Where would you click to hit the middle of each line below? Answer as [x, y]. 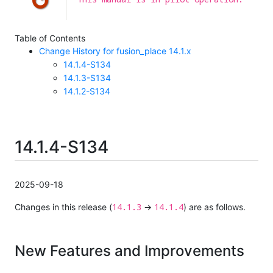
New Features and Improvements [129, 251]
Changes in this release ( [63, 207]
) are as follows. [214, 207]
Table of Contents [50, 38]
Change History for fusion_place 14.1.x [115, 51]
